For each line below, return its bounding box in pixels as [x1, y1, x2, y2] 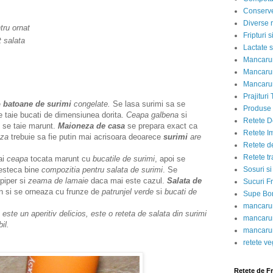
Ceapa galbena [126, 110, 179, 120]
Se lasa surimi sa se [110, 99, 185, 109]
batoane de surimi [3, 99, 71, 109]
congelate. [71, 99, 110, 109]
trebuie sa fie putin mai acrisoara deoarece [9, 132, 163, 142]
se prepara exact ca [125, 121, 197, 131]
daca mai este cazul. [88, 176, 167, 186]
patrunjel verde [102, 187, 154, 197]
